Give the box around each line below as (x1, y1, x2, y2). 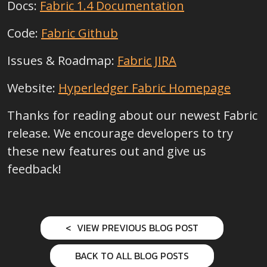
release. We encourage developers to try (7, 125, 233, 141)
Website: (7, 80, 58, 96)
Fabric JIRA (117, 52, 176, 69)
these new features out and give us (7, 143, 206, 159)
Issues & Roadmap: (7, 52, 117, 69)
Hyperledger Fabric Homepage (58, 80, 231, 96)
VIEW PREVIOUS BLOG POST (74, 221, 198, 235)
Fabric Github (41, 25, 118, 41)
